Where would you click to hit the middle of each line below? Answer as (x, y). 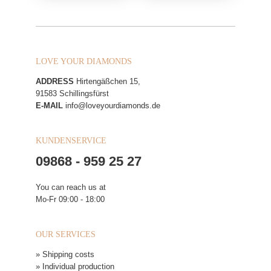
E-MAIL (49, 106)
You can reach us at (71, 187)
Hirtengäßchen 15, (107, 81)
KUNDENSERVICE (71, 141)
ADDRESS (55, 81)
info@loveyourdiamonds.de (113, 106)
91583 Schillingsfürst (72, 93)
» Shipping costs (65, 254)
